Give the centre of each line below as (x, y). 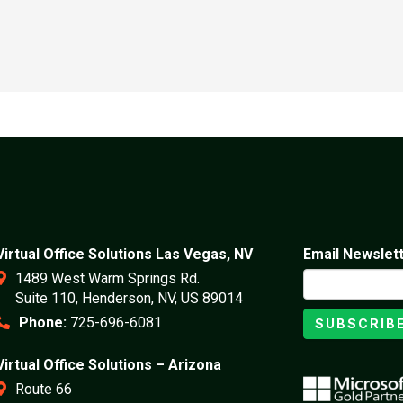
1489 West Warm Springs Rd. (108, 278)
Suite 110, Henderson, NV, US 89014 (130, 298)
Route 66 (44, 389)
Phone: (43, 322)
